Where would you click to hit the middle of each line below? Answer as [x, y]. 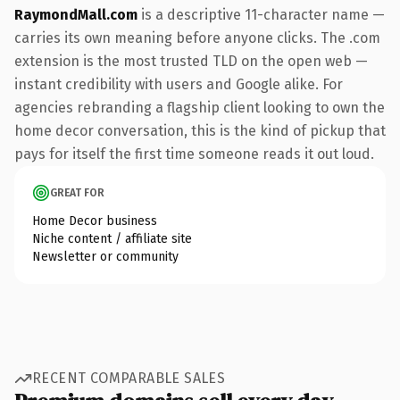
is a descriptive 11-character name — [261, 14]
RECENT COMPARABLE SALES [129, 378]
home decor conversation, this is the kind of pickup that [200, 130]
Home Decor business [95, 221]
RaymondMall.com [76, 14]
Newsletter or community [105, 256]
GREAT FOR [77, 192]
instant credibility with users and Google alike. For [179, 84]
